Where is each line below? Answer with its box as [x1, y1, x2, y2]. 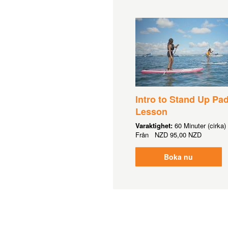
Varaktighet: [135, 121, 175, 130]
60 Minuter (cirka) [174, 121, 226, 130]
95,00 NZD [169, 130, 202, 139]
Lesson [135, 105, 167, 118]
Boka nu [164, 152, 193, 162]
